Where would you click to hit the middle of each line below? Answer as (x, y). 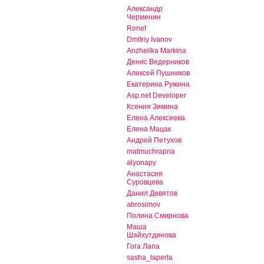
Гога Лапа (143, 247)
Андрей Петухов (154, 141)
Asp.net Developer (156, 96)
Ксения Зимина (152, 107)
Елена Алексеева (156, 118)
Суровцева (145, 182)
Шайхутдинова (151, 235)
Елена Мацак (149, 129)
